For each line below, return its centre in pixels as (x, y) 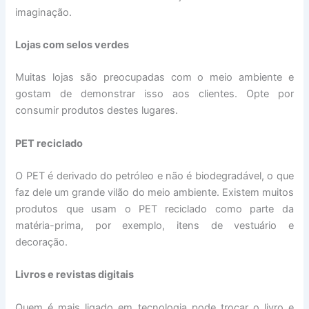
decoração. (42, 242)
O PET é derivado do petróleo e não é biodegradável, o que (154, 176)
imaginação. (44, 12)
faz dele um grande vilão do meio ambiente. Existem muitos (154, 193)
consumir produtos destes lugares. (97, 111)
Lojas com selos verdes (72, 45)
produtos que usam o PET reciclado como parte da (154, 209)
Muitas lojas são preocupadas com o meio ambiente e (154, 78)
